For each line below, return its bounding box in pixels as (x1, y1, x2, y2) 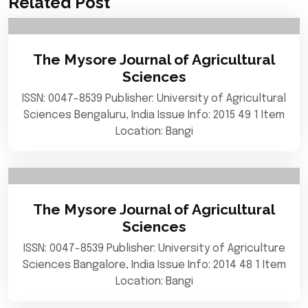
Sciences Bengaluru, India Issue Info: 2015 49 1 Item (23, 109, 285, 121)
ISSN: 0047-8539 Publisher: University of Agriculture (23, 243, 285, 254)
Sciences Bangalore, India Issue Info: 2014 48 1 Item (22, 259, 286, 271)
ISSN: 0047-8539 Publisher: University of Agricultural (22, 93, 286, 104)
